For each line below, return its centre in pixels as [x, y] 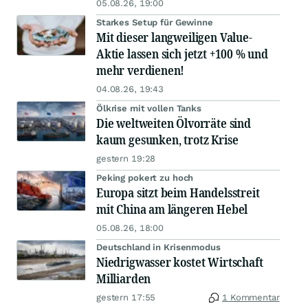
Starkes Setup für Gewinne [155, 22]
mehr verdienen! [141, 70]
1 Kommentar [251, 297]
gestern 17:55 [126, 297]
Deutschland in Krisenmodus [158, 247]
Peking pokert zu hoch [145, 178]
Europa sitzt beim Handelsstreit [178, 192]
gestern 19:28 [126, 158]
